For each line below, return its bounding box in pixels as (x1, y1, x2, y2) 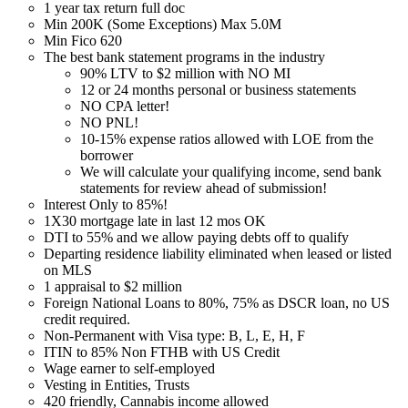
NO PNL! (80, 114, 138, 130)
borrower (80, 147, 133, 163)
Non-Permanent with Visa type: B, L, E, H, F (44, 327, 305, 343)
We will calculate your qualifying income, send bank (80, 163, 382, 179)
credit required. (44, 311, 130, 327)
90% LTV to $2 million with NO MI (80, 65, 291, 81)
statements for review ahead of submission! (80, 179, 327, 196)
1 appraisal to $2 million (44, 278, 182, 294)
